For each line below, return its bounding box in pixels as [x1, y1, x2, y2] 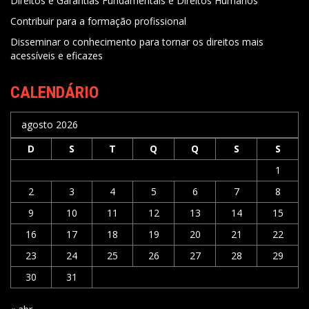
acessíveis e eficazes [10, 48, 103, 62]
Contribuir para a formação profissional [10, 14, 186, 28]
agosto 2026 [21, 117, 78, 131]
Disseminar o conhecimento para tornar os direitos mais [10, 34, 263, 48]
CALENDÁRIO [10, 82, 99, 102]
